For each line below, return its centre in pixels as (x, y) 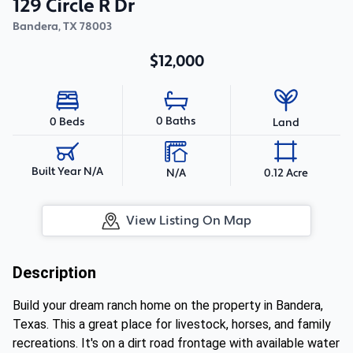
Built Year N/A (67, 172)
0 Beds (67, 122)
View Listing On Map (189, 221)
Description (54, 273)
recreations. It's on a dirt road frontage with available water (176, 343)
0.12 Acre (286, 173)
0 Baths (176, 121)
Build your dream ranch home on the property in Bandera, (168, 305)
